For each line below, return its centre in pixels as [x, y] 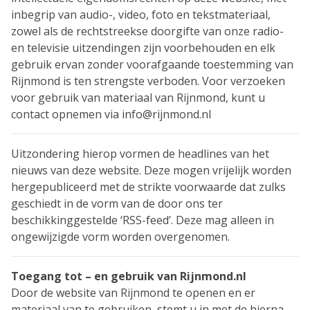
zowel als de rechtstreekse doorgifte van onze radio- [147, 31]
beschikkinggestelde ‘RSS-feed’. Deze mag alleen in [143, 220]
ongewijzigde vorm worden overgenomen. [120, 237]
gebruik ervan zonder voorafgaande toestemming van [152, 64]
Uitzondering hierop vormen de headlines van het [140, 154]
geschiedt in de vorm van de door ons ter [117, 203]
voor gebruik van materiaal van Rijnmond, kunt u [138, 98]
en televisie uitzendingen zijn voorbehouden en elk [143, 48]
